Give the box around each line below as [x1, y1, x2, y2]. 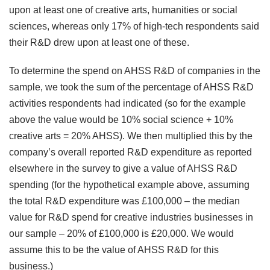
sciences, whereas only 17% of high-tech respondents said [9, 21, 259, 32]
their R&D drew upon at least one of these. [9, 37, 189, 48]
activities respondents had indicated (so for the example [9, 98, 246, 109]
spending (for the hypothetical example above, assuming [9, 180, 250, 190]
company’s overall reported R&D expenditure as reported [9, 147, 252, 158]
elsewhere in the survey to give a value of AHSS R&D [9, 163, 237, 174]
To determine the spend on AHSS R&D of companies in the [9, 66, 260, 77]
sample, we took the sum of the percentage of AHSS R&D [9, 82, 254, 93]
